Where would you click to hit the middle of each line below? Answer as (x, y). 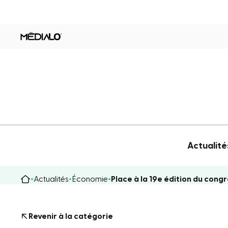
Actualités (51, 179)
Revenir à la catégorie (71, 216)
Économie (90, 179)
